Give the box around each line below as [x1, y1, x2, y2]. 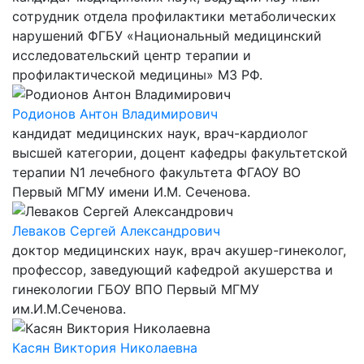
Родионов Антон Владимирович [12, 106, 218, 122]
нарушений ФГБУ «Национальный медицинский [12, 28, 322, 44]
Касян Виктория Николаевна [12, 340, 197, 356]
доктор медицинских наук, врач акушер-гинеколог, [12, 242, 346, 258]
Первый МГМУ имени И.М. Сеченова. [12, 184, 250, 200]
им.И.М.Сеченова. [12, 301, 126, 317]
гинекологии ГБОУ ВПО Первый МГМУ [12, 281, 259, 297]
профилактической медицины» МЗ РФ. [12, 67, 262, 83]
